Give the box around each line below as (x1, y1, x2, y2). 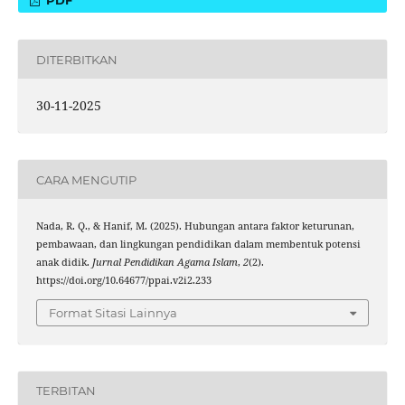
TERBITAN (35, 383, 96, 399)
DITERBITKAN (35, 52, 118, 67)
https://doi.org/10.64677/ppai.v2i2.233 (35, 274, 212, 287)
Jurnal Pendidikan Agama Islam (91, 256, 238, 269)
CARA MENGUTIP (35, 172, 137, 187)
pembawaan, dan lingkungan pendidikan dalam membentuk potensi (35, 238, 361, 251)
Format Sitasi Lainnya (49, 305, 177, 320)
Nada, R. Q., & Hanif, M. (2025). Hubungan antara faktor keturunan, (35, 220, 354, 233)
